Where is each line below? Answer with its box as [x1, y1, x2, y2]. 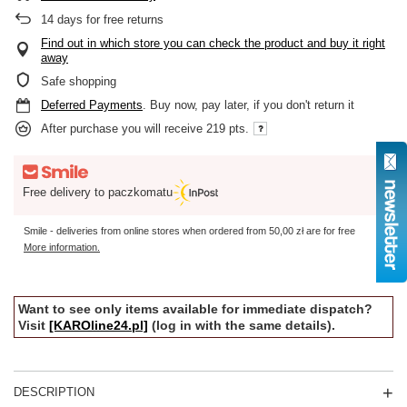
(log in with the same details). [152, 318, 335, 333]
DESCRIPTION [14, 385, 94, 400]
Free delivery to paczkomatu [23, 185, 173, 200]
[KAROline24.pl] [49, 318, 148, 333]
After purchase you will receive [41, 122, 206, 136]
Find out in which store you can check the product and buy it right [41, 35, 385, 50]
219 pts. [206, 122, 249, 136]
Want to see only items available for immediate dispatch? [18, 302, 372, 317]
